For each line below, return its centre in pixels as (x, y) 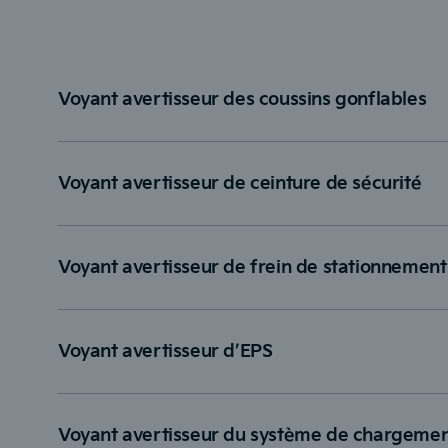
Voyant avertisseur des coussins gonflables (242, 100)
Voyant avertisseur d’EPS (165, 352)
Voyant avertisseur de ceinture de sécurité (240, 184)
